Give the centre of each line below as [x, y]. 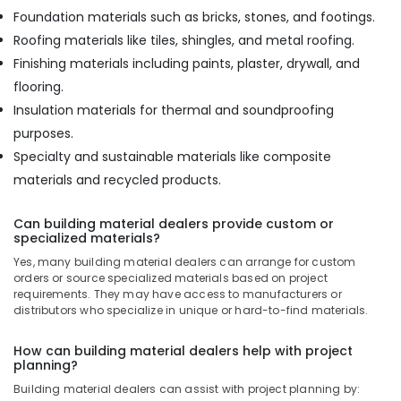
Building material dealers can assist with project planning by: [187, 389]
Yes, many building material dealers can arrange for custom [185, 262]
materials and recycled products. [117, 180]
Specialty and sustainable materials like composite [172, 157]
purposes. [43, 133]
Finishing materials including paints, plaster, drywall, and [187, 64]
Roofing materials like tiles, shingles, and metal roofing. [184, 40]
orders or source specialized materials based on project [171, 278]
